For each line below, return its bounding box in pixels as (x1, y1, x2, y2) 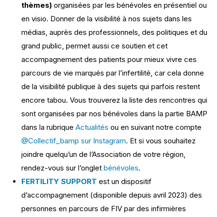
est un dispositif (97, 177, 152, 186)
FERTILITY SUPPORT (21, 177, 97, 186)
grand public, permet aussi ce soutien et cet (21, 41, 168, 50)
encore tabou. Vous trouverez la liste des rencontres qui (21, 95, 207, 105)
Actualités (76, 123, 108, 132)
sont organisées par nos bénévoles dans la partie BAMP (21, 109, 207, 118)
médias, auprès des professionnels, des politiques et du (21, 28, 207, 37)
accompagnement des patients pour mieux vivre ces (21, 55, 197, 64)
